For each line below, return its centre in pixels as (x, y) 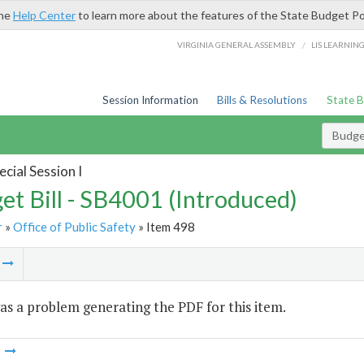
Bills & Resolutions (262, 100)
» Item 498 (165, 226)
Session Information (150, 100)
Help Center (44, 15)
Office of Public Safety (74, 226)
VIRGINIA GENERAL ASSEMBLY (237, 44)
